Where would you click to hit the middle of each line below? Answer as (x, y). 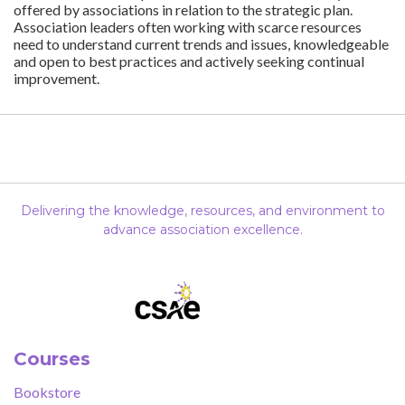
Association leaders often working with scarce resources (188, 27)
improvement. (58, 79)
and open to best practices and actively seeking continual (189, 61)
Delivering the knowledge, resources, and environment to (202, 211)
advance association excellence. (202, 230)
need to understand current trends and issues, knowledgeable (201, 44)
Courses (52, 359)
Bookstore (47, 392)
